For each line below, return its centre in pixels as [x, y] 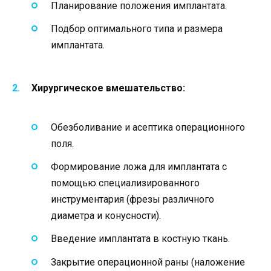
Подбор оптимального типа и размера [137, 29]
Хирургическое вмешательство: [108, 88]
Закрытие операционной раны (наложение [148, 262]
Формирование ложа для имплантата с [139, 167]
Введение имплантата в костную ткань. [140, 239]
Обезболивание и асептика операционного [148, 127]
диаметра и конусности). [106, 216]
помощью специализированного [125, 183]
